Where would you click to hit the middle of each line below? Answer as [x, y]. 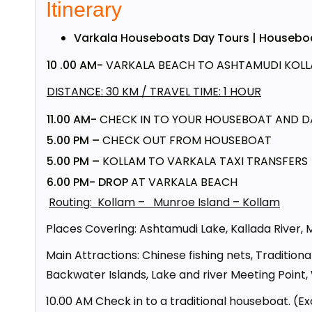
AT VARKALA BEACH [183, 182]
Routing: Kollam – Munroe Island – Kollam [164, 202]
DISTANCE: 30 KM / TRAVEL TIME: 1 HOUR [154, 92]
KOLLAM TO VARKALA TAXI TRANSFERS [205, 161]
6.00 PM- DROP [87, 182]
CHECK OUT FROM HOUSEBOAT [187, 140]
